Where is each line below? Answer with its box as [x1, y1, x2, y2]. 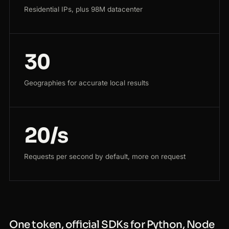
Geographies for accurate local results [24, 79, 149, 87]
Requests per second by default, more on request [24, 152, 186, 161]
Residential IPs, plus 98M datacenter [24, 5, 143, 14]
